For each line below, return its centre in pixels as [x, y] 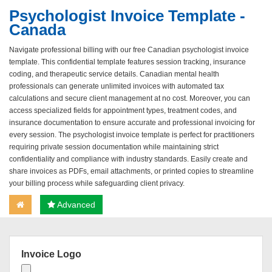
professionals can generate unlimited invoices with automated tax [117, 86]
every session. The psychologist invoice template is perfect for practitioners [132, 135]
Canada [37, 30]
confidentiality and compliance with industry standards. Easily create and [128, 159]
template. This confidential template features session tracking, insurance [127, 62]
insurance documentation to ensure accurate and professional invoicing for [132, 123]
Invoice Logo [51, 254]
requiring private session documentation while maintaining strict [114, 147]
